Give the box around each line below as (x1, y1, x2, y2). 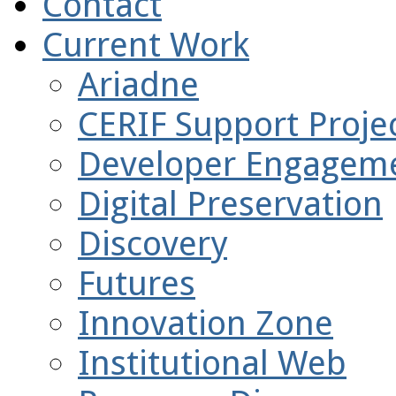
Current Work (42, 24, 249, 65)
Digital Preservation (78, 183, 383, 224)
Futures (78, 263, 195, 303)
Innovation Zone (78, 302, 333, 343)
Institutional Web (78, 342, 346, 383)
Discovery (78, 223, 227, 263)
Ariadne (78, 64, 199, 104)
